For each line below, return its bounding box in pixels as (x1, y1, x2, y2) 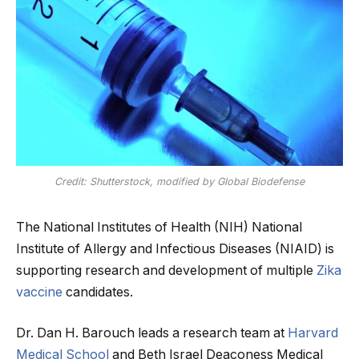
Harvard (288, 325, 338, 341)
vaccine (16, 284, 63, 300)
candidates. (63, 284, 133, 300)
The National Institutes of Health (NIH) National (16, 219, 302, 235)
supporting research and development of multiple (16, 262, 317, 278)
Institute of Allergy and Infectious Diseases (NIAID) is (16, 240, 334, 256)
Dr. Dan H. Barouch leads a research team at (16, 325, 288, 341)
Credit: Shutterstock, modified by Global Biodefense (54, 175, 305, 188)
